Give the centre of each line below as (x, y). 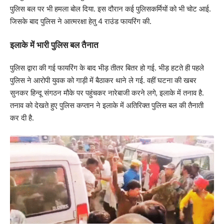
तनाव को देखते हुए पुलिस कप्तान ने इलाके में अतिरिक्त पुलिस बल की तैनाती (107, 105)
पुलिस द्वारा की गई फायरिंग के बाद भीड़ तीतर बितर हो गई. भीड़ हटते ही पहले (107, 68)
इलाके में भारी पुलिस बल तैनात (54, 44)
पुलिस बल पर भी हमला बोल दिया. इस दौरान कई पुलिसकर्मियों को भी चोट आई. (110, 9)
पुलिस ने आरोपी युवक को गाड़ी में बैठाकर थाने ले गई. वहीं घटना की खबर (103, 80)
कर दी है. (22, 118)
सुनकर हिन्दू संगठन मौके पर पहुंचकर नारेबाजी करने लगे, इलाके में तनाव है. (107, 93)
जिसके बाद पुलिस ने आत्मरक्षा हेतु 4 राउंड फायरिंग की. (81, 21)
